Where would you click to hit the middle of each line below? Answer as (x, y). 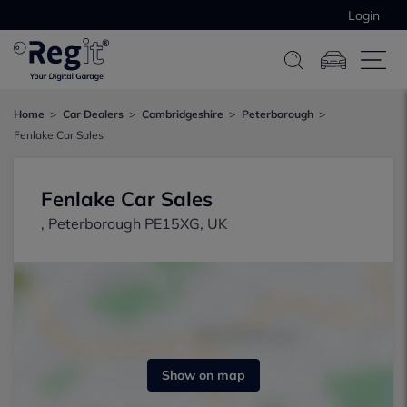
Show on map (203, 375)
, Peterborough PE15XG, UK (134, 223)
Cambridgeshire (183, 114)
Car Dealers (93, 114)
